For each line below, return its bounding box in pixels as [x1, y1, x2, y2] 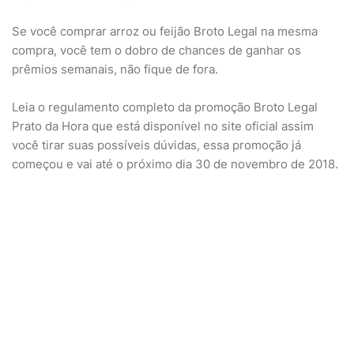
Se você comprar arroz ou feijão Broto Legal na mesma [12, 24, 318, 39]
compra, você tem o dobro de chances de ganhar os [12, 43, 301, 58]
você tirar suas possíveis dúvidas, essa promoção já [12, 137, 301, 153]
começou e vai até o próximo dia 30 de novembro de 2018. [12, 156, 338, 171]
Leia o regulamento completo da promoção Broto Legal [12, 100, 318, 115]
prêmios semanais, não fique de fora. [12, 62, 218, 77]
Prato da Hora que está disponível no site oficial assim [12, 119, 314, 134]
